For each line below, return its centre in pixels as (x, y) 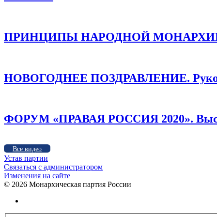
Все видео (27, 149)
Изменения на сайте (37, 176)
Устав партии (26, 158)
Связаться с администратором (53, 167)
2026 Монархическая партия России (71, 185)
